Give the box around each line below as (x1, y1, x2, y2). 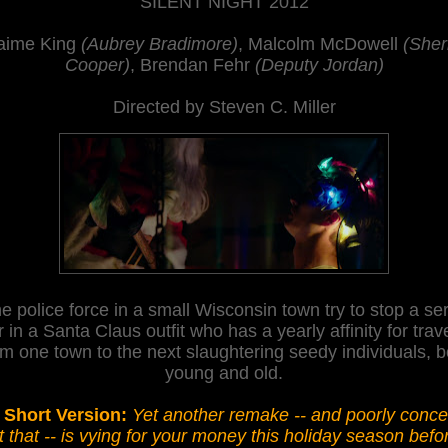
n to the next (81, 341, 186, 362)
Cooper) (64, 54, 130, 75)
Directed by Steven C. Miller (112, 96, 336, 117)
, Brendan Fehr (129, 54, 255, 75)
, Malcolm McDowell (238, 33, 403, 54)
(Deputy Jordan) (254, 54, 384, 75)
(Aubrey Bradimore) (81, 33, 238, 54)
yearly (272, 320, 325, 341)
